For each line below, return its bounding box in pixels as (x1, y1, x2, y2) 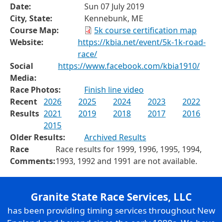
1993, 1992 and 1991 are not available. (55, 155, 197, 166)
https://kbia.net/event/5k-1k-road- (77, 36, 206, 48)
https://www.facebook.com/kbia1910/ (58, 60, 200, 71)
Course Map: (10, 24, 59, 36)
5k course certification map (94, 24, 197, 36)
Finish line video (84, 84, 144, 95)
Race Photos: (10, 84, 61, 95)
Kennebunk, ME (84, 12, 143, 24)
